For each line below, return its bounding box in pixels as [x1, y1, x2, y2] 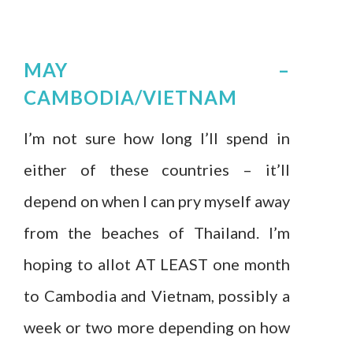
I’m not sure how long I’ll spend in [24, 128, 290, 148]
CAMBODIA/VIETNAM [24, 86, 237, 110]
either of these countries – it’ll [24, 160, 290, 180]
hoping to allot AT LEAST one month [24, 255, 290, 274]
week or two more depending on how [24, 318, 290, 337]
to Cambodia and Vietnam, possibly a [24, 286, 290, 306]
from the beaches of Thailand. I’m [24, 223, 290, 243]
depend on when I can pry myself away [24, 191, 290, 211]
